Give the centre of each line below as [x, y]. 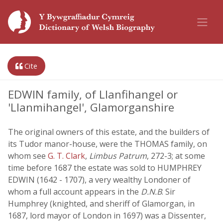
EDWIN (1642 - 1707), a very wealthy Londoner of [99, 180]
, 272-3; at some [176, 156]
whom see [28, 156]
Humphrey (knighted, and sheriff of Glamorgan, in [101, 204]
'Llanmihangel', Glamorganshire [91, 107]
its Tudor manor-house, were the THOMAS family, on [108, 144]
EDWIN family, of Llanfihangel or [93, 94]
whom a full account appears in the [74, 192]
